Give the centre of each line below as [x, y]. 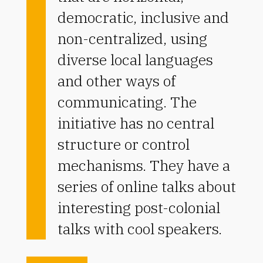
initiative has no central [136, 123]
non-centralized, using [132, 39]
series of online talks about [146, 187]
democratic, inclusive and [143, 18]
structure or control [123, 144]
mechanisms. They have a [144, 166]
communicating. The [127, 102]
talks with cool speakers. [139, 229]
